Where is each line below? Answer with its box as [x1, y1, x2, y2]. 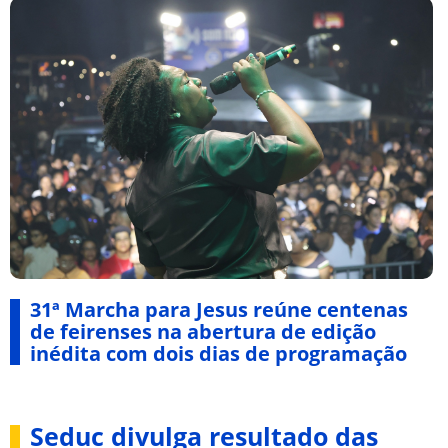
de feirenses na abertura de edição [30, 317, 376, 345]
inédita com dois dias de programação [30, 339, 407, 367]
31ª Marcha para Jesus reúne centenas [30, 295, 408, 323]
